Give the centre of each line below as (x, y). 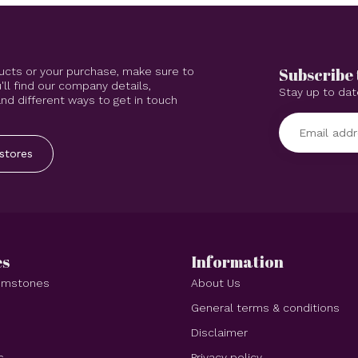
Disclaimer (219, 332)
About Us (216, 282)
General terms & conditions (265, 307)
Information (237, 261)
